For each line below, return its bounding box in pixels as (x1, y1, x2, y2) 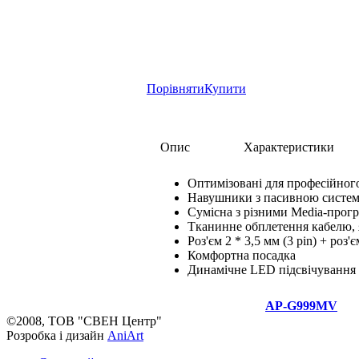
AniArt (107, 329, 143, 342)
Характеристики (243, 140, 334, 154)
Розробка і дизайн (6, 329, 107, 342)
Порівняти (147, 82, 204, 95)
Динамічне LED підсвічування (188, 263, 356, 276)
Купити (204, 82, 246, 95)
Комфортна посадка (188, 248, 296, 262)
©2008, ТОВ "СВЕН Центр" (6, 314, 162, 328)
